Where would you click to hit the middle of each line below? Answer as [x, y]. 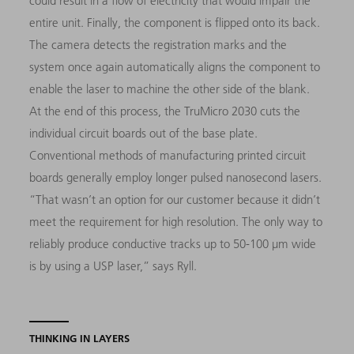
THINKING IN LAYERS [80, 339]
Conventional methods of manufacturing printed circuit [168, 156]
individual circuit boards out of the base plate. [144, 134]
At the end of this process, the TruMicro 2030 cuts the [165, 111]
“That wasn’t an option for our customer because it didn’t [175, 200]
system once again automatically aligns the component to [175, 67]
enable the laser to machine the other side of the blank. [170, 89]
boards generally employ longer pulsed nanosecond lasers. [176, 178]
